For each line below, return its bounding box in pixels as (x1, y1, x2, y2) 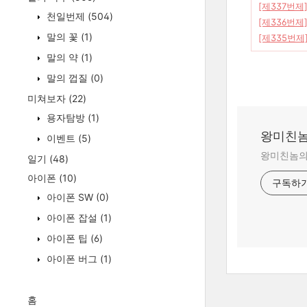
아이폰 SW (44, 191, 96, 203)
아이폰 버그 (44, 253, 100, 265)
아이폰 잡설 (44, 212, 100, 223)
